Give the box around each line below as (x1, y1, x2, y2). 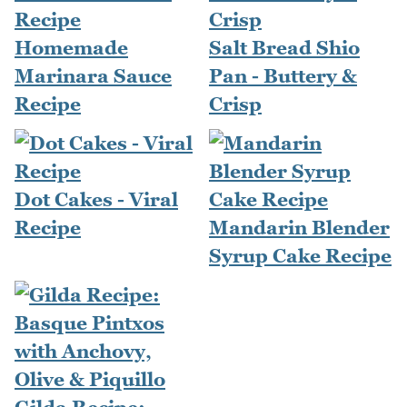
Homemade (15, 36, 128, 60)
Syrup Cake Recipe (209, 244, 392, 268)
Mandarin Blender (209, 216, 390, 240)
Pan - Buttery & (209, 65, 357, 88)
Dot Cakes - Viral (15, 188, 178, 212)
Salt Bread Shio (209, 36, 360, 60)
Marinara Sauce (15, 65, 172, 88)
